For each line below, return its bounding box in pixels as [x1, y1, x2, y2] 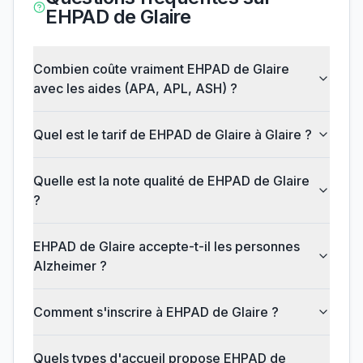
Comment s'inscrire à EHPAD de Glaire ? [33, 304, 279, 321]
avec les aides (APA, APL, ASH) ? [33, 80, 237, 97]
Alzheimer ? [33, 258, 107, 275]
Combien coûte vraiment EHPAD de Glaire [33, 61, 289, 78]
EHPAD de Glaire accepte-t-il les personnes [33, 238, 300, 255]
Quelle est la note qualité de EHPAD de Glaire [33, 173, 310, 190]
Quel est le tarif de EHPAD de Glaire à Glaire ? [33, 126, 312, 143]
